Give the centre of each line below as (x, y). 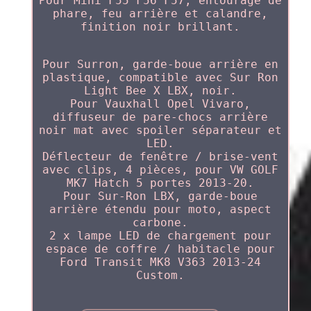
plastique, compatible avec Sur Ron (160, 77)
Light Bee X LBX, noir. (160, 90)
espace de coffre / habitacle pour (160, 249)
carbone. (160, 222)
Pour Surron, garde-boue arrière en (160, 64)
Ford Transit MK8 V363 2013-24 (160, 262)
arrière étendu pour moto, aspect (160, 209)
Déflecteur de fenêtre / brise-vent (160, 156)
